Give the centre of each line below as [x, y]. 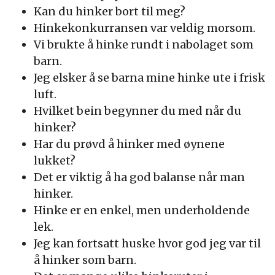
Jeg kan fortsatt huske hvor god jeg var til [147, 243]
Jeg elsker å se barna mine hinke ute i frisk [149, 78]
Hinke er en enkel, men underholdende [142, 210]
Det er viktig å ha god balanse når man [139, 177]
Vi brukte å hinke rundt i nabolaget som [144, 45]
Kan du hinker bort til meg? [110, 11]
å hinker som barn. [85, 260]
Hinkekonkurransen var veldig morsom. [145, 28]
